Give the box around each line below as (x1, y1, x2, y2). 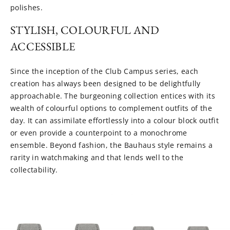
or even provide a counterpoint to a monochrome (10, 128, 187, 138)
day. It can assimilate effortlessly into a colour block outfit (10, 116, 219, 126)
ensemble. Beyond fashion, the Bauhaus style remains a (10, 140, 213, 150)
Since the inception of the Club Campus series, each (10, 66, 199, 76)
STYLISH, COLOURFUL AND (10, 23, 160, 38)
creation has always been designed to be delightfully (10, 79, 201, 89)
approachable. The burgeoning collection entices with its (10, 91, 215, 101)
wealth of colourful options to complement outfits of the (10, 103, 212, 113)
